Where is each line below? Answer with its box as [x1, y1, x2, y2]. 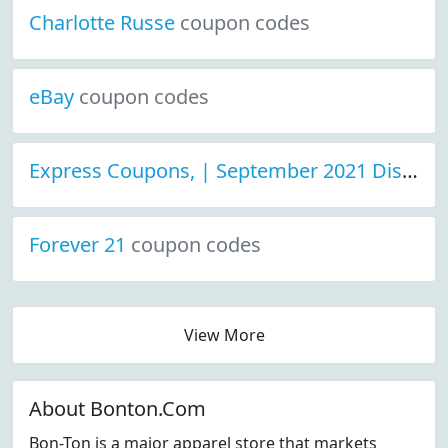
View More [183, 324, 265, 346]
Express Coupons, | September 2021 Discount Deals [402, 157, 418, 184]
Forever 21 [29, 231, 131, 258]
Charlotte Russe [29, 9, 180, 36]
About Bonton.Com [29, 395, 206, 422]
